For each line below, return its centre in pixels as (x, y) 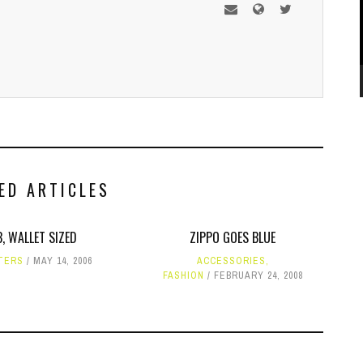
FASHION (183, 275)
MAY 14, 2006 (62, 261)
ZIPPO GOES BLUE (233, 237)
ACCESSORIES (231, 261)
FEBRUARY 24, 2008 (258, 275)
